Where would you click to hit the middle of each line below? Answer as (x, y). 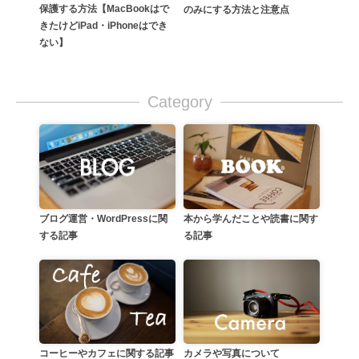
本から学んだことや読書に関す (251, 218)
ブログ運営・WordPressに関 (103, 218)
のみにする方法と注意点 (236, 10)
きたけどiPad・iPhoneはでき (103, 26)
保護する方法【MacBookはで (104, 9)
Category (179, 102)
